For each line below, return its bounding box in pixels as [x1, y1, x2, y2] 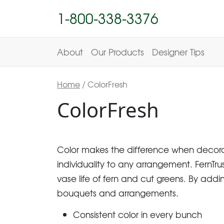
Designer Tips [152, 45, 204, 58]
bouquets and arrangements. [57, 186, 178, 199]
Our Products [91, 45, 144, 58]
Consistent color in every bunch [73, 207, 202, 220]
